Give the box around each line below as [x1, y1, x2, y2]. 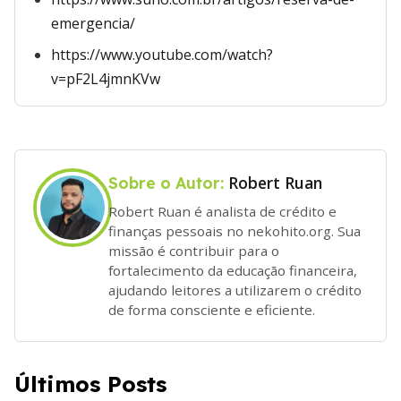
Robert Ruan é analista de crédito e [108, 201, 337, 220]
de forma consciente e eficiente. [108, 300, 315, 319]
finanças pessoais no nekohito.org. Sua [108, 221, 361, 240]
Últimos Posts [14, 370, 166, 397]
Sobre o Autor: [108, 173, 228, 192]
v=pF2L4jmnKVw [51, 69, 160, 89]
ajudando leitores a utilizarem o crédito [108, 280, 362, 299]
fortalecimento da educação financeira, [108, 260, 357, 279]
